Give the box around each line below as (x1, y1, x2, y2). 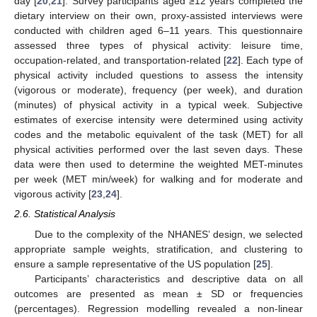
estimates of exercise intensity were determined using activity (14, 114, 303, 126)
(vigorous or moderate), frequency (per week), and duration (14, 84, 303, 96)
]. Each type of (238, 54, 303, 67)
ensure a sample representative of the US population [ (14, 258, 256, 270)
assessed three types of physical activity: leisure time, (14, 40, 303, 52)
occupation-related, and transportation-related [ (14, 54, 226, 67)
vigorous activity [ (14, 188, 91, 200)
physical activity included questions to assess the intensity (14, 69, 303, 81)
